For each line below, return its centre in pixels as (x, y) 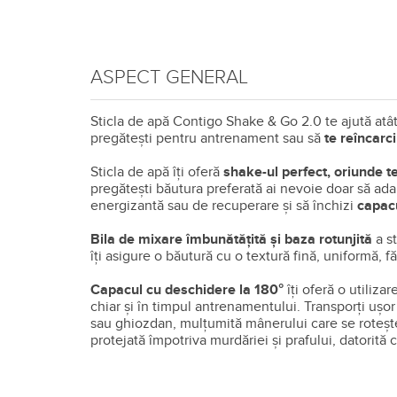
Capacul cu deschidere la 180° (189, 290)
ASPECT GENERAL (169, 77)
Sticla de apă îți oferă (157, 172)
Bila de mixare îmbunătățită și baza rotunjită (231, 239)
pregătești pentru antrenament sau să (207, 138)
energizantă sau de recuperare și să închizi (224, 206)
